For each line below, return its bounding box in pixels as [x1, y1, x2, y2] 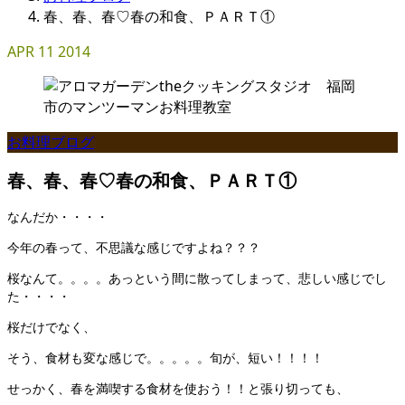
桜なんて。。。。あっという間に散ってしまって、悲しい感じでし [7, 269, 387, 287]
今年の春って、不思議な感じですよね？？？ [7, 239, 260, 257]
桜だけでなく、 [7, 318, 96, 336]
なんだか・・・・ [7, 208, 108, 226]
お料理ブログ [7, 132, 94, 152]
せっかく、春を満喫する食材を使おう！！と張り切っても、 [7, 380, 349, 398]
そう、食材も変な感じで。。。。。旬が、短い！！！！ [7, 349, 324, 367]
